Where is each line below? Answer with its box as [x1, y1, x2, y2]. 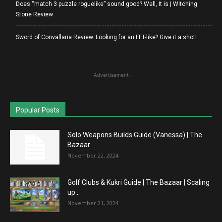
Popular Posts [16, 106, 59, 114]
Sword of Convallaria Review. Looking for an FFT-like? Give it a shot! [16, 34, 197, 41]
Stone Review [16, 11, 53, 18]
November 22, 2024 [67, 152, 118, 159]
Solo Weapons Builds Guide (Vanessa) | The [67, 131, 202, 139]
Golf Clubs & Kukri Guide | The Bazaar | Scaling [67, 178, 210, 186]
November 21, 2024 [67, 199, 118, 207]
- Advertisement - [89, 72, 133, 78]
